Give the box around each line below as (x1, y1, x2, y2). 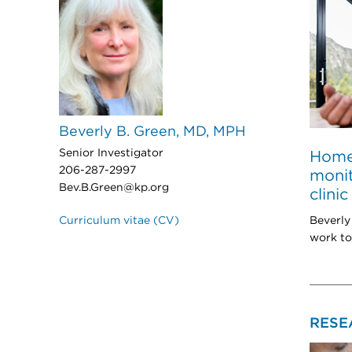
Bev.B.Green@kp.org (59, 182, 169, 193)
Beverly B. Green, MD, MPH (59, 125, 246, 139)
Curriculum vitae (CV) (59, 215, 179, 226)
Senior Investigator (59, 148, 163, 159)
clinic (309, 186, 348, 203)
